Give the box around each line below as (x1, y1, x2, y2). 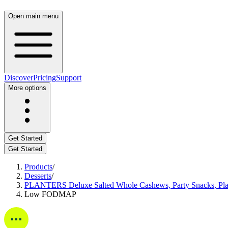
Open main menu (8, 12, 59, 20)
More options (8, 84, 46, 92)
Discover (4, 73, 33, 82)
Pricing (33, 73, 56, 82)
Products (24, 162, 52, 171)
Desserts (24, 172, 51, 180)
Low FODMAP (24, 190, 76, 198)
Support (56, 73, 81, 82)
